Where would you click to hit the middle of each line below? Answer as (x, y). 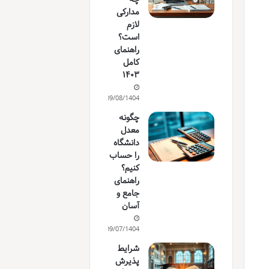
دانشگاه (127, 143)
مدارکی (128, 12)
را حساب (125, 156)
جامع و (128, 193)
